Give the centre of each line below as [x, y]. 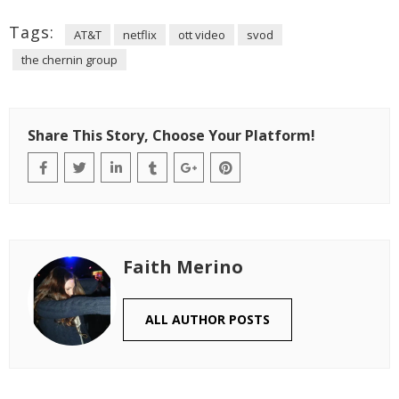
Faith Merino [183, 267]
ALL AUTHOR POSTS [208, 319]
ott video [202, 35]
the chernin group [69, 60]
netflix [140, 35]
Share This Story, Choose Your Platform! [171, 135]
